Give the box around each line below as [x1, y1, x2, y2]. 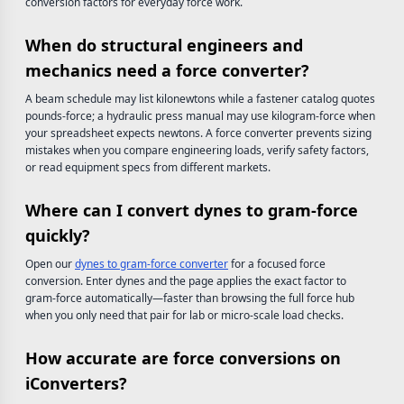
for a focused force [228, 256, 326, 271]
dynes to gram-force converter [75, 256, 228, 271]
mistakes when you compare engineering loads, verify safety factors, [25, 142, 369, 158]
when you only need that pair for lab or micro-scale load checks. [25, 308, 344, 323]
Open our [25, 256, 75, 271]
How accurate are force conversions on [25, 347, 341, 369]
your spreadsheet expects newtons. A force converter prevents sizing [25, 125, 372, 141]
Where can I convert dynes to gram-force [25, 199, 358, 221]
